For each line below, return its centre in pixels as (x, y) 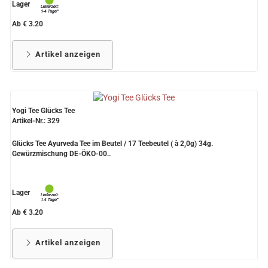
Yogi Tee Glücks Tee (43, 111)
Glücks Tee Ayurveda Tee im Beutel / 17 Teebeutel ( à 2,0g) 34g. (112, 144)
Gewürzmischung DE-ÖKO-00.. (61, 154)
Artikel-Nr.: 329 (36, 121)
